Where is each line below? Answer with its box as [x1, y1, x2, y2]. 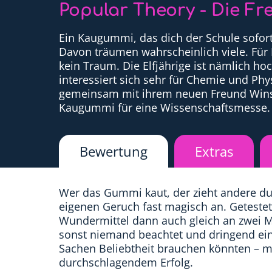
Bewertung [80, 142, 148, 161]
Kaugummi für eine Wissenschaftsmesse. [59, 100, 270, 115]
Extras [195, 142, 233, 161]
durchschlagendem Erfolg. [59, 255, 193, 270]
